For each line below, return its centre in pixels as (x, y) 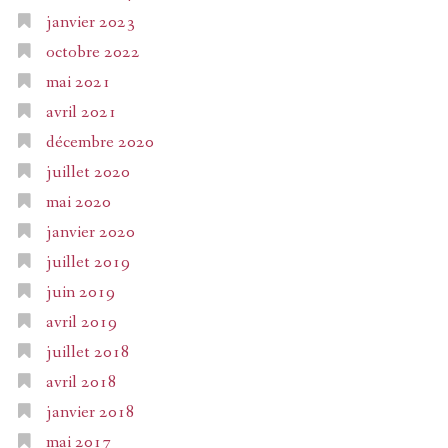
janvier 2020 (90, 233)
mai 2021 (78, 83)
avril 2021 (81, 113)
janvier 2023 (90, 23)
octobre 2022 (92, 53)
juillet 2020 (87, 173)
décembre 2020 (99, 143)
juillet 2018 (87, 353)
